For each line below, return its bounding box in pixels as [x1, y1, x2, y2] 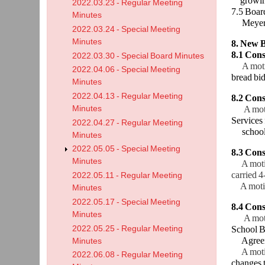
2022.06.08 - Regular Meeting [72, 250, 183, 260]
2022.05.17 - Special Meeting [72, 197, 181, 206]
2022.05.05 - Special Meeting [72, 144, 181, 154]
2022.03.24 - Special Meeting [72, 25, 181, 34]
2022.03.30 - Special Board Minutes [72, 51, 205, 60]
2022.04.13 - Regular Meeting [72, 92, 183, 101]
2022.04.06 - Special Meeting [72, 65, 181, 75]
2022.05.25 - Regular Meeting [72, 224, 183, 233]
